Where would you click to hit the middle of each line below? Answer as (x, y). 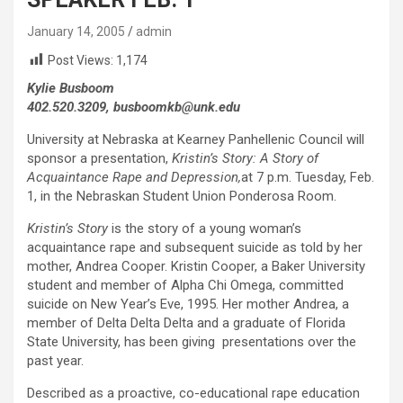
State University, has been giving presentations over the (192, 342)
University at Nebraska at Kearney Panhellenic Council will (196, 140)
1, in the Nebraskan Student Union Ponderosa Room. (182, 197)
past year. (55, 361)
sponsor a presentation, (99, 159)
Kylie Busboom (71, 89)
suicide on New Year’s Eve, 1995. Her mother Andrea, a (188, 304)
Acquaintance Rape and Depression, (134, 178)
